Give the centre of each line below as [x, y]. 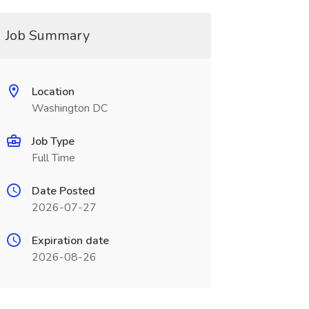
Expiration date [70, 241]
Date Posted [63, 191]
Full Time [53, 158]
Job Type [53, 141]
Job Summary [47, 36]
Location [53, 92]
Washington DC [69, 108]
